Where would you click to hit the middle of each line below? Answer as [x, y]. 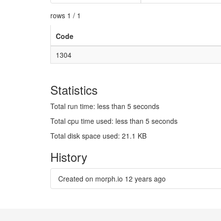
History [69, 157]
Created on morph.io [92, 179]
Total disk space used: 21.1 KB [98, 136]
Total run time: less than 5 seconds [105, 106]
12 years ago [145, 179]
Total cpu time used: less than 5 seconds [114, 121]
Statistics [74, 90]
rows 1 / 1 [66, 15]
